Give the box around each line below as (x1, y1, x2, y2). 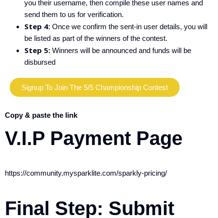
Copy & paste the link (5, 111, 77, 119)
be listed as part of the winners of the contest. (24, 34, 167, 42)
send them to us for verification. (24, 10, 124, 18)
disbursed (24, 58, 55, 66)
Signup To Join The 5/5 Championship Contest (21, 83, 168, 91)
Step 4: (24, 21, 50, 31)
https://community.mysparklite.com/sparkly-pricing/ (5, 169, 167, 177)
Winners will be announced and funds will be (50, 46, 191, 54)
